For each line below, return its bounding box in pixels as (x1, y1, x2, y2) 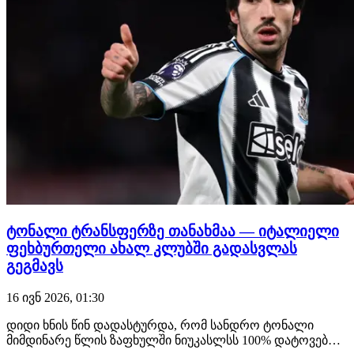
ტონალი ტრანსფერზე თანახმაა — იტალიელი (6, 222, 339, 239)
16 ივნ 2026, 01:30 (6, 290, 104, 304)
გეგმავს (6, 257, 63, 274)
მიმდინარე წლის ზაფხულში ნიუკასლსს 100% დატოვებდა (6, 333, 345, 347)
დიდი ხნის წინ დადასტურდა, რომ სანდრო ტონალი (6, 318, 314, 332)
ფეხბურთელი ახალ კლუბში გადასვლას (6, 239, 297, 257)
